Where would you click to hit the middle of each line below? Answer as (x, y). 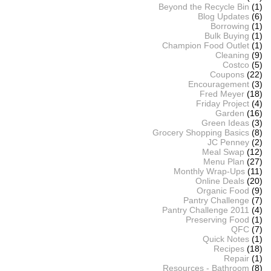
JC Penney (228, 142)
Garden (230, 113)
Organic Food (223, 191)
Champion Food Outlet (205, 46)
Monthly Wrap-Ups (209, 171)
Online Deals (220, 181)
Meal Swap (223, 152)
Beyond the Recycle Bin (204, 7)
